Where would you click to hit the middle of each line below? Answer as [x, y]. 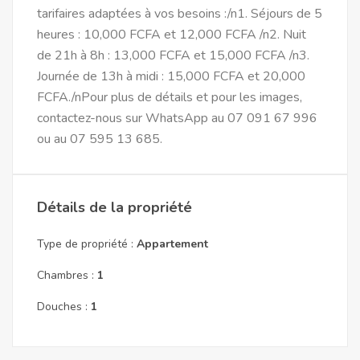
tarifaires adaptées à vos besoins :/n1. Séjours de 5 [180, 14]
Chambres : [67, 275]
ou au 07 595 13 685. [100, 139]
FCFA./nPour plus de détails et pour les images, [170, 97]
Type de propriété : [87, 244]
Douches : [64, 307]
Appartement [172, 244]
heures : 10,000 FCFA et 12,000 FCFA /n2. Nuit [172, 35]
